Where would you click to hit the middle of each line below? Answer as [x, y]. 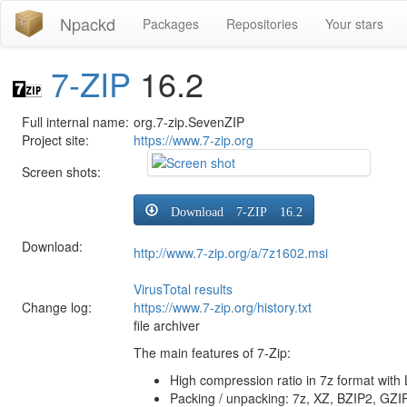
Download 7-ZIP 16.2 [230, 209]
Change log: [57, 307]
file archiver [167, 325]
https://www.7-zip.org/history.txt [223, 307]
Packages [171, 24]
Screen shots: [61, 171]
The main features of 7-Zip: [212, 352]
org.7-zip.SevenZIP [189, 121]
